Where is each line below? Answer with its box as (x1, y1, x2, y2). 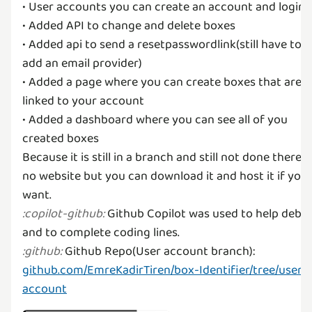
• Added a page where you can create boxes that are (22, 72, 302, 92)
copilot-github (24, 204, 102, 224)
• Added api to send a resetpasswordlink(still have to (22, 34, 302, 54)
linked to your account (22, 91, 144, 111)
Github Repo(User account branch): (62, 241, 255, 261)
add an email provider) (22, 53, 142, 73)
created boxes (22, 128, 99, 148)
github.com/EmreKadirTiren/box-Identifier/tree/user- (22, 260, 307, 280)
